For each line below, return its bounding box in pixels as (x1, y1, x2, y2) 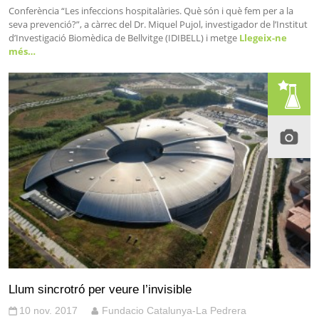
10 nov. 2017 (19, 304, 78, 316)
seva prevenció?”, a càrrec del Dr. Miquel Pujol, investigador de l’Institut (9, 17, 308, 31)
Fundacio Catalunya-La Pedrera (102, 304, 246, 316)
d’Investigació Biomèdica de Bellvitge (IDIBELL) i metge (9, 31, 237, 44)
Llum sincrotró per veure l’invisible (9, 281, 192, 296)
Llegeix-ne (237, 31, 287, 44)
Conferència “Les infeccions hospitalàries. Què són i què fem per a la (9, 4, 293, 17)
